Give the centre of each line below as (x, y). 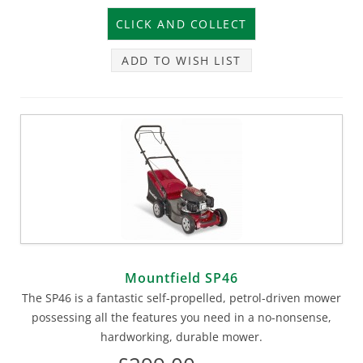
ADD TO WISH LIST (181, 60)
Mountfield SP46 (181, 278)
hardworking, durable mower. (181, 336)
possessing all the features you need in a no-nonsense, (181, 317)
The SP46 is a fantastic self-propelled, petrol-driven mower (181, 297)
